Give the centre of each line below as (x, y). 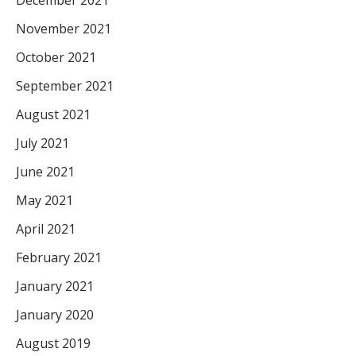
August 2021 (53, 115)
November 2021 (64, 29)
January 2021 (55, 286)
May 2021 (44, 201)
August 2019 (53, 344)
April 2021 (46, 229)
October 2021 (56, 58)
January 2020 (55, 315)
